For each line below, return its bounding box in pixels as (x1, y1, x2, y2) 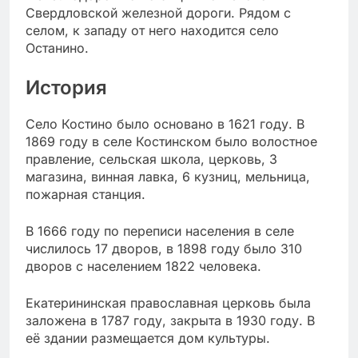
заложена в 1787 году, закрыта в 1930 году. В (26, 312, 315, 329)
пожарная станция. (26, 186, 145, 203)
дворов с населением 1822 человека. (26, 258, 261, 275)
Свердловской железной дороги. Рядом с (26, 5, 291, 22)
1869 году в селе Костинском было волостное (26, 133, 317, 150)
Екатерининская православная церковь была (26, 295, 311, 312)
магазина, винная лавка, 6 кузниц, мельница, (26, 169, 310, 185)
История (26, 76, 107, 100)
